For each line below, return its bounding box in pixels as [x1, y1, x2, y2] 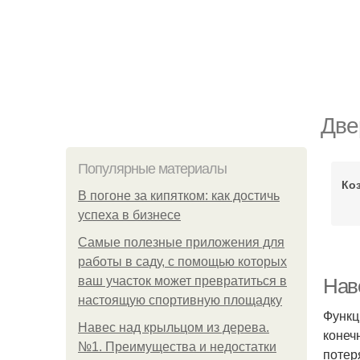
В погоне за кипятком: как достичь [78, 189, 280, 202]
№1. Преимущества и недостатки [78, 340, 276, 354]
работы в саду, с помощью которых [78, 255, 287, 268]
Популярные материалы [78, 161, 227, 177]
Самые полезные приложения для [78, 235, 284, 249]
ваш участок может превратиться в [78, 274, 287, 288]
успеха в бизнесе [78, 208, 181, 222]
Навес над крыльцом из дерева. [78, 321, 269, 334]
